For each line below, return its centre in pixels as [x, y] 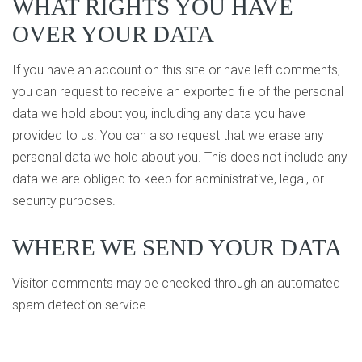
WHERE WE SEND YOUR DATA [177, 247]
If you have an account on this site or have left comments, [176, 70]
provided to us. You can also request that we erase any [168, 136]
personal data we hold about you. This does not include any [179, 158]
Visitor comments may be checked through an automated [176, 283]
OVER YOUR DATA [113, 34]
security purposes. [64, 201]
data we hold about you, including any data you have [159, 114]
